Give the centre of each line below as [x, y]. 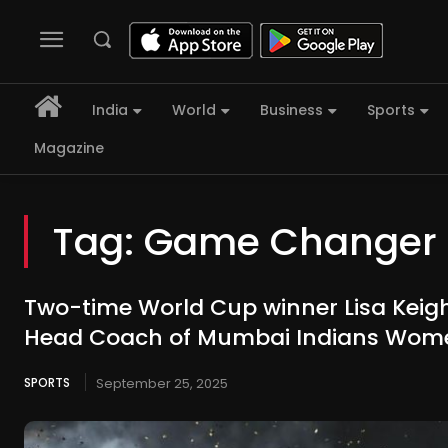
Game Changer [290, 242]
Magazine [69, 148]
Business [291, 110]
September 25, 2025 [162, 384]
